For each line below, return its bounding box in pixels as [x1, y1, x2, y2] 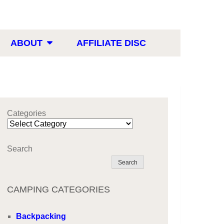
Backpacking [16, 212, 66, 220]
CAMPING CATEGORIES [7, 184, 110, 194]
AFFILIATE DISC [76, 38, 146, 48]
